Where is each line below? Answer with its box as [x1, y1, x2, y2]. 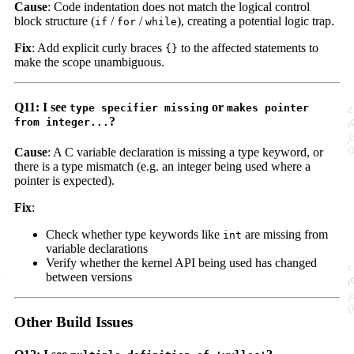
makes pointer [227, 102, 309, 115]
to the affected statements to [178, 40, 318, 55]
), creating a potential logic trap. [177, 13, 334, 28]
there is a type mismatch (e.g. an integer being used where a [14, 160, 311, 174]
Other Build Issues [14, 314, 133, 331]
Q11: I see [14, 100, 70, 115]
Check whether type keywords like [46, 228, 223, 242]
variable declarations [46, 242, 148, 256]
